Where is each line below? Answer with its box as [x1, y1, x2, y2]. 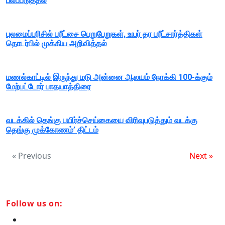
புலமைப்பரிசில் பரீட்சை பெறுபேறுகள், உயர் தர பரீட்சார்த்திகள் [6, 29, 202, 39]
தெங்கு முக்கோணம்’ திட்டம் [6, 125, 98, 135]
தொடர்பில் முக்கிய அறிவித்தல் [6, 39, 107, 49]
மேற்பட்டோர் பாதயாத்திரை [6, 82, 91, 92]
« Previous [12, 150, 51, 162]
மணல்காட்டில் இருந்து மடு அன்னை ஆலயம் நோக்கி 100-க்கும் [6, 72, 212, 82]
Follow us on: [6, 198, 63, 209]
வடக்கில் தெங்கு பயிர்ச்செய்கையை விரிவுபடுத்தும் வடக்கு [6, 116, 197, 126]
